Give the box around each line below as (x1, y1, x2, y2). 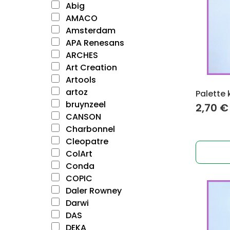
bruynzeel (64, 99, 106, 110)
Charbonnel (64, 123, 115, 135)
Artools (64, 74, 96, 86)
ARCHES (64, 49, 98, 61)
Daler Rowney (64, 185, 122, 197)
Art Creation (64, 62, 117, 73)
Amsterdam (64, 25, 116, 36)
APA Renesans (64, 37, 124, 49)
